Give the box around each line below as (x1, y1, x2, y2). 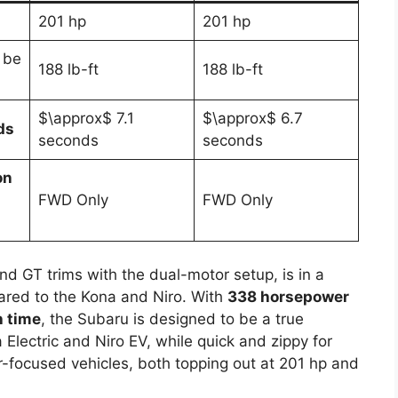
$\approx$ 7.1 (37, 108, 134, 127)
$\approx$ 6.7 (202, 108, 303, 127)
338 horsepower (227, 288, 349, 306)
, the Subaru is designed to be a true (41, 310, 304, 329)
